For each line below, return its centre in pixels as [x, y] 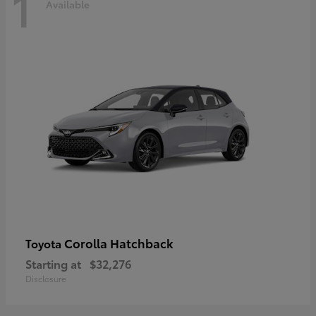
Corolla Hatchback [119, 242]
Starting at [53, 263]
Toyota [45, 243]
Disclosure [46, 278]
